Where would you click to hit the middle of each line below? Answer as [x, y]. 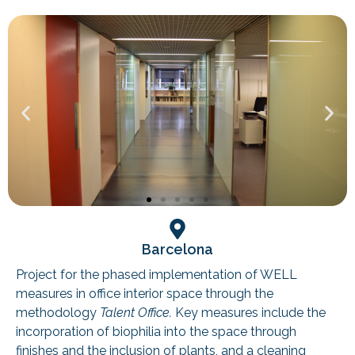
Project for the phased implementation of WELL [157, 275]
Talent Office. [137, 313]
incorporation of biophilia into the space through [156, 332]
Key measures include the [250, 313]
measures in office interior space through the [145, 294]
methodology [58, 313]
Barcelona [177, 250]
